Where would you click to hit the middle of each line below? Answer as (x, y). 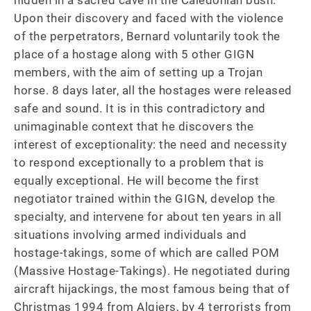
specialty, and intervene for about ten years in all (149, 217)
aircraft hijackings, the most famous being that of (153, 289)
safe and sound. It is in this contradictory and (141, 108)
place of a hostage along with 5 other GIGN (136, 54)
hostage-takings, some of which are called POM (148, 253)
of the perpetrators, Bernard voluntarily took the (149, 36)
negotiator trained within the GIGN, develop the (146, 199)
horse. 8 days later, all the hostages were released (154, 90)
